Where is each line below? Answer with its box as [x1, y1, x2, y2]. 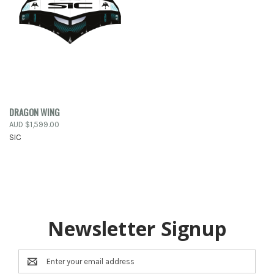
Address [18, 262, 48, 272]
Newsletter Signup [47, 215, 227, 242]
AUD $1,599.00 [9, 120, 59, 130]
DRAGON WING [9, 105, 60, 119]
